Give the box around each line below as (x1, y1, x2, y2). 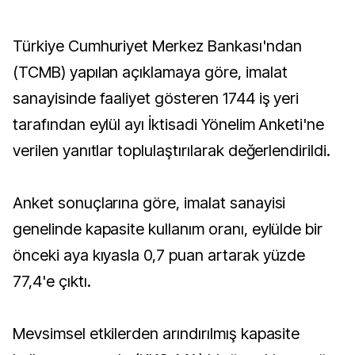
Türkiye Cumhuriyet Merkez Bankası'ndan (13, 36, 22, 55)
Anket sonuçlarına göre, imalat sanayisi (13, 193, 286, 212)
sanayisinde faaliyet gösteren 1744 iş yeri (13, 89, 300, 108)
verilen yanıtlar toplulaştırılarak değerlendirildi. (13, 141, 330, 160)
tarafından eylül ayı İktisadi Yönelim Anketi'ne (13, 115, 325, 134)
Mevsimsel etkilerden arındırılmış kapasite (13, 324, 300, 343)
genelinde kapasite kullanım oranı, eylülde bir (13, 219, 323, 239)
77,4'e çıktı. (13, 272, 91, 291)
